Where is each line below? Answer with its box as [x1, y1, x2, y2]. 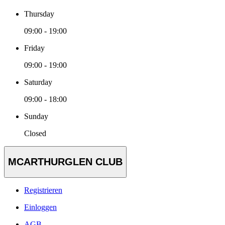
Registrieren [24, 185, 62, 194]
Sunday [24, 112, 48, 121]
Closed [24, 129, 46, 138]
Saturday [24, 78, 52, 87]
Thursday [24, 10, 54, 19]
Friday [24, 44, 45, 53]
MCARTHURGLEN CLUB [8, 156, 123, 168]
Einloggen [24, 202, 57, 211]
